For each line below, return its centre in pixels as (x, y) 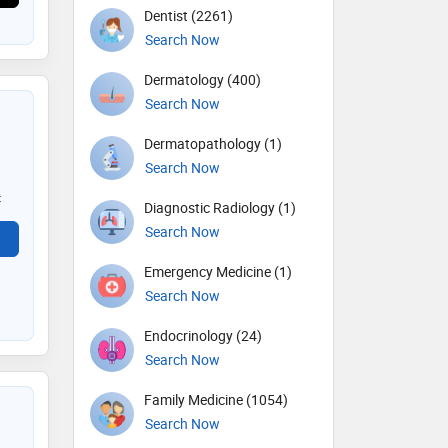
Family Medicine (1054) (216, 400)
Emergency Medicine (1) (218, 272)
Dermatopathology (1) (213, 144)
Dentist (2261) (188, 16)
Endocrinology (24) (203, 336)
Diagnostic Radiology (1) (220, 208)
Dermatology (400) (202, 80)
